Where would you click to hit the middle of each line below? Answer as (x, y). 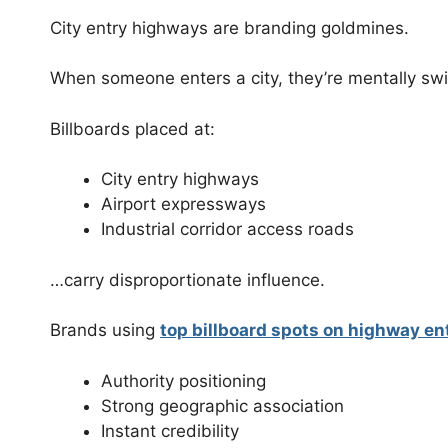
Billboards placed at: (132, 128)
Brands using (105, 330)
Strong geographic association (222, 405)
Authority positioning (183, 380)
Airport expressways (183, 204)
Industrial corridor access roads (227, 229)
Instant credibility (170, 430)
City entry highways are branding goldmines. (229, 27)
